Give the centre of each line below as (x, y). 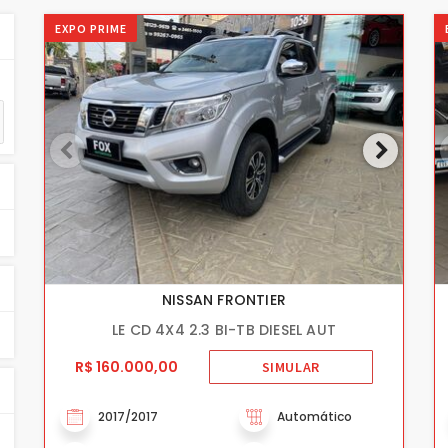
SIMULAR (290, 367)
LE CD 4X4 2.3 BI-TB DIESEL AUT (224, 329)
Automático (314, 416)
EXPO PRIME (91, 28)
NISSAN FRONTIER (224, 299)
